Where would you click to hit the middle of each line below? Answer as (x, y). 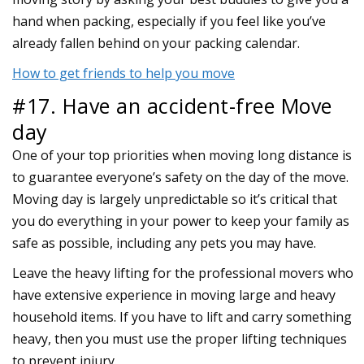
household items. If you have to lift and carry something (182, 316)
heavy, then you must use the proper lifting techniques (180, 338)
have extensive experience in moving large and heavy (174, 295)
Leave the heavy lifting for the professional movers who (183, 273)
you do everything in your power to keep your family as (181, 221)
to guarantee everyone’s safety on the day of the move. (180, 177)
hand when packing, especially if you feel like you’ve (169, 21)
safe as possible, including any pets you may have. (164, 243)
